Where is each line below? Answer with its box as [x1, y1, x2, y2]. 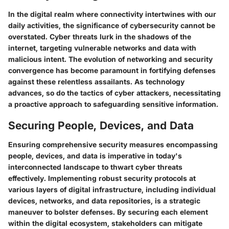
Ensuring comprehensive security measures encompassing [8, 140, 218, 149]
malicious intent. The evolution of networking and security [8, 54, 213, 63]
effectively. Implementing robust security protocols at [8, 174, 196, 182]
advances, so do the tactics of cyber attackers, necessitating [8, 88, 221, 97]
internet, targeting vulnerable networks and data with [8, 43, 196, 52]
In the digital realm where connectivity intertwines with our [8, 9, 216, 18]
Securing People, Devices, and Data [8, 119, 194, 132]
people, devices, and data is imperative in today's [8, 151, 182, 160]
